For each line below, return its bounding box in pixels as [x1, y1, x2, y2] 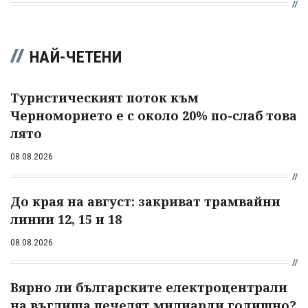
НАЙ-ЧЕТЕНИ [30, 47, 122, 67]
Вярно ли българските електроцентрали [10, 278, 287, 296]
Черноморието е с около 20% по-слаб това [10, 107, 297, 124]
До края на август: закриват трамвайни [10, 192, 280, 210]
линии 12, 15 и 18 [10, 210, 122, 228]
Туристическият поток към [10, 89, 199, 106]
